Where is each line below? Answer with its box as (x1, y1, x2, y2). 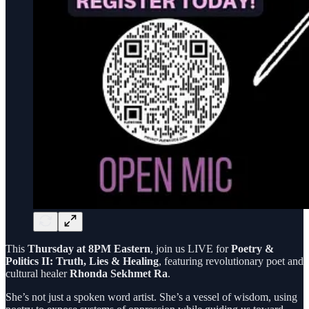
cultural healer (6, 267, 70, 279)
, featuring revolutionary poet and (159, 255, 303, 267)
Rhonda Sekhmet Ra (70, 267, 168, 279)
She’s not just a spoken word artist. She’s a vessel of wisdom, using (6, 290, 297, 303)
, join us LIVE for (150, 242, 231, 255)
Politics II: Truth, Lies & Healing (6, 255, 159, 267)
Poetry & (231, 242, 274, 255)
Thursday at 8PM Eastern (28, 242, 150, 255)
